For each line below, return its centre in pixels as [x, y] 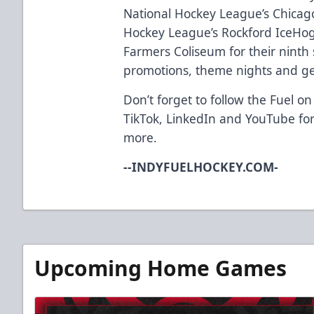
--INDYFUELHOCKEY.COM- [201, 166]
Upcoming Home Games [161, 268]
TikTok [142, 118]
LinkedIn [190, 118]
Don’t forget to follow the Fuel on [218, 99]
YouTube [269, 118]
